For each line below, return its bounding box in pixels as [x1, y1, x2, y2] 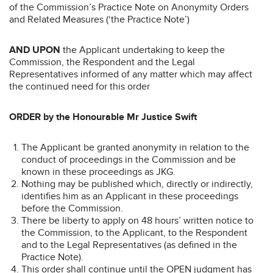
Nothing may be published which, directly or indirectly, [21, 177, 253, 190]
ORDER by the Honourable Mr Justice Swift [9, 110, 197, 123]
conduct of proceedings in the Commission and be [21, 153, 236, 166]
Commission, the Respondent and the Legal [9, 55, 195, 68]
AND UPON [9, 43, 60, 56]
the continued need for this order [9, 80, 150, 93]
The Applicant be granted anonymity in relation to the [21, 141, 249, 154]
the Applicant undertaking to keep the [60, 43, 225, 56]
